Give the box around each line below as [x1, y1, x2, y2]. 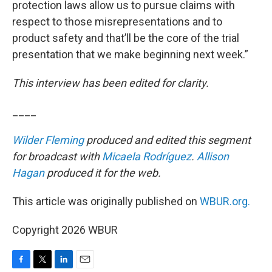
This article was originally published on [12, 195, 200, 208]
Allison [197, 150, 229, 163]
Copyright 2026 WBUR [12, 223, 118, 236]
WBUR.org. [200, 195, 250, 208]
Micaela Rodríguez [102, 150, 191, 163]
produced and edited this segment [84, 134, 251, 146]
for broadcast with [12, 150, 102, 163]
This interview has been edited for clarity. [12, 76, 209, 89]
